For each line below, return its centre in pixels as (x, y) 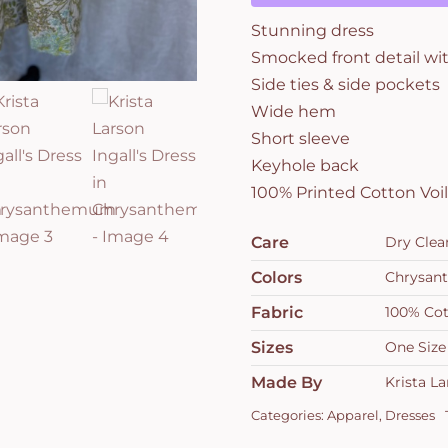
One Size (415, 346)
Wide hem (293, 111)
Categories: (288, 414)
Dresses (409, 414)
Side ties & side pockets (345, 84)
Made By (286, 382)
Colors (276, 277)
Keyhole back (304, 165)
